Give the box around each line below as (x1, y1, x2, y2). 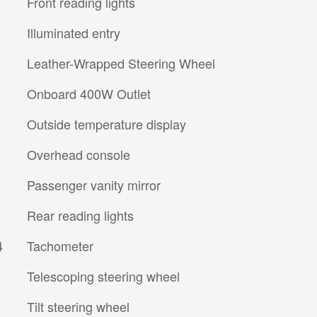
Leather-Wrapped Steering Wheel (27, 54, 215, 73)
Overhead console (27, 145, 130, 164)
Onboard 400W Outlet (27, 84, 151, 103)
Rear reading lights (27, 206, 134, 225)
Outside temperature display (27, 115, 186, 134)
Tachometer (27, 236, 93, 255)
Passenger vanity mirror (27, 175, 161, 195)
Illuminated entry (27, 23, 120, 42)
